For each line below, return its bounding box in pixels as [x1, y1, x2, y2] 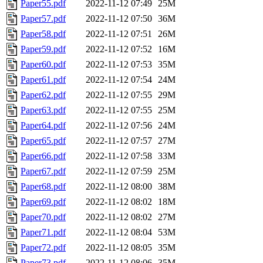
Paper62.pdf [21, 90, 66, 100]
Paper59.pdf [21, 44, 66, 55]
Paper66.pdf [21, 151, 66, 161]
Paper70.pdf [21, 212, 66, 222]
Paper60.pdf [21, 59, 66, 70]
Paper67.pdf [21, 166, 66, 177]
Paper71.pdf [21, 227, 66, 238]
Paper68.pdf [21, 181, 66, 192]
